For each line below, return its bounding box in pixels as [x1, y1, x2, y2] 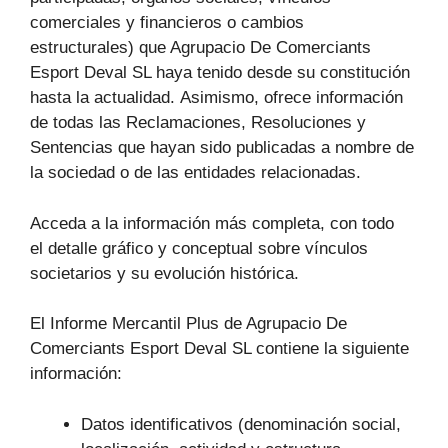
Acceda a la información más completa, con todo [30, 213, 394, 233]
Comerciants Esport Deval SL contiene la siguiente [30, 339, 409, 359]
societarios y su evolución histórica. [30, 263, 299, 283]
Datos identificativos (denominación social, [81, 414, 401, 434]
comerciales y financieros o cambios [30, 13, 304, 33]
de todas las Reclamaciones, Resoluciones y [30, 113, 366, 133]
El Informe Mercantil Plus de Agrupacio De [30, 314, 347, 334]
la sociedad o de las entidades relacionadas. [30, 163, 361, 183]
